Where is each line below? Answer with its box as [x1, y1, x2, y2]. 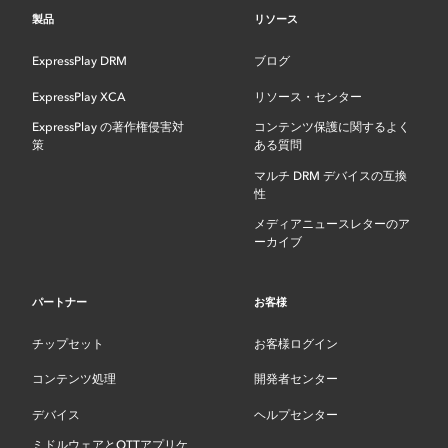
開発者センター [254, 372, 338, 387]
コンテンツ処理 [32, 372, 117, 387]
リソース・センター [254, 89, 362, 104]
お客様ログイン [254, 336, 338, 351]
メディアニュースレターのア [254, 217, 410, 232]
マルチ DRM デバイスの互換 [254, 168, 407, 183]
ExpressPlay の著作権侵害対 [32, 120, 185, 135]
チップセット [32, 336, 105, 351]
